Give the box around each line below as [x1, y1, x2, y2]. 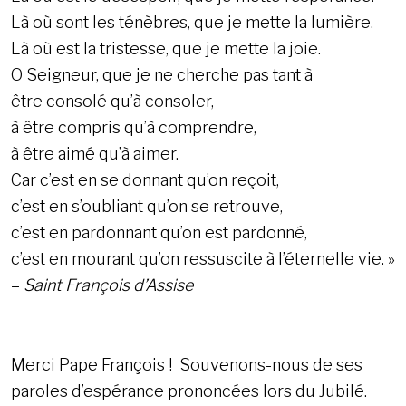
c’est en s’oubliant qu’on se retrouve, [11, 197, 283, 217]
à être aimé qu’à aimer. [11, 144, 179, 164]
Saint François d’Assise [24, 275, 193, 295]
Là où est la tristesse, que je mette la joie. [11, 39, 321, 59]
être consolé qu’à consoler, [11, 92, 214, 111]
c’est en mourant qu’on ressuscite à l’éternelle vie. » [11, 249, 395, 269]
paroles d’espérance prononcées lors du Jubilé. [11, 382, 367, 401]
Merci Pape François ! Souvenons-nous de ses [11, 355, 362, 375]
